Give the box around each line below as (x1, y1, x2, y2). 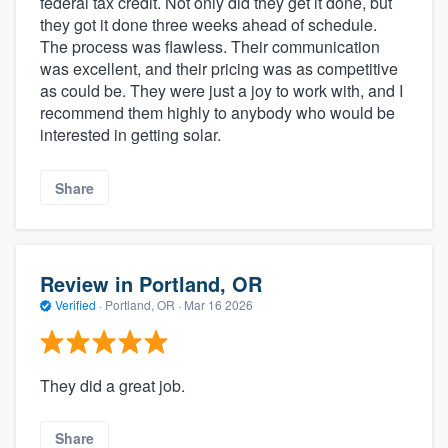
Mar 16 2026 (184, 296, 253, 314)
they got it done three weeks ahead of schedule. (40, 13, 377, 37)
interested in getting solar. (40, 123, 221, 147)
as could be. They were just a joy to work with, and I (40, 79, 403, 103)
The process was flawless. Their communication (40, 35, 380, 59)
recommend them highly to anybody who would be (40, 101, 395, 125)
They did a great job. (40, 373, 185, 397)
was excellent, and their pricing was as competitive (40, 57, 398, 81)
